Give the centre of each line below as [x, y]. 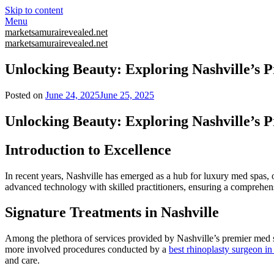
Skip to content [34, 10]
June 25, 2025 [127, 95]
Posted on [25, 95]
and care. [22, 261]
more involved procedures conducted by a [87, 250]
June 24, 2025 [72, 95]
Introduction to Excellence [88, 150]
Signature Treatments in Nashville [112, 213]
